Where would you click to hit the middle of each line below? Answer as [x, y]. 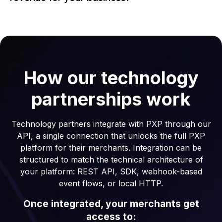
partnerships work [111, 99]
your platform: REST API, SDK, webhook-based [111, 171]
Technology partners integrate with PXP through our [111, 124]
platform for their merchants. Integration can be [111, 147]
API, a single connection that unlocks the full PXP [111, 136]
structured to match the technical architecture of [111, 159]
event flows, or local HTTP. [111, 183]
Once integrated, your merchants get [111, 203]
